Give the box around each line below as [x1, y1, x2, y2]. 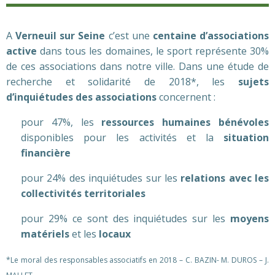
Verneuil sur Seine [15, 29, 106, 42]
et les [69, 227, 96, 241]
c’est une [105, 29, 153, 42]
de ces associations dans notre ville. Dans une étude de [6, 60, 269, 73]
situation [223, 131, 269, 144]
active [6, 44, 37, 58]
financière [21, 146, 71, 160]
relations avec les [180, 171, 269, 185]
